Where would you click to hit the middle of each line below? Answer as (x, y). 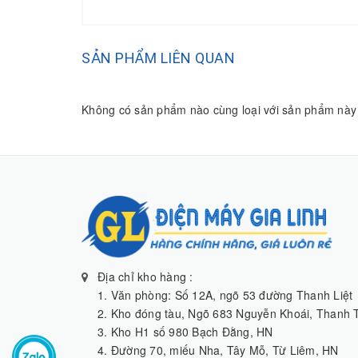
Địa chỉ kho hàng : (145, 276)
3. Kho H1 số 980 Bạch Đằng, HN (185, 331)
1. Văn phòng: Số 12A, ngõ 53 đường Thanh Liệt (225, 294)
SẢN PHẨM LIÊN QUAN (158, 58)
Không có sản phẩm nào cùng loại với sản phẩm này (219, 109)
